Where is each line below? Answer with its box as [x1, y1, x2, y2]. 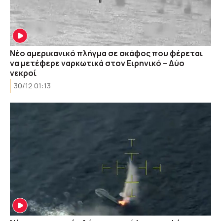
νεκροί [10, 67, 37, 78]
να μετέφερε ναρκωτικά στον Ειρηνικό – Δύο [10, 57, 184, 69]
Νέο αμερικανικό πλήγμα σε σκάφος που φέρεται [10, 47, 203, 59]
